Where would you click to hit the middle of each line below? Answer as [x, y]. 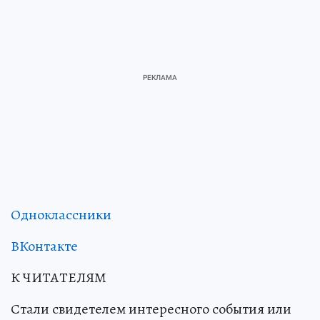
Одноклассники [61, 214]
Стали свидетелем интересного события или [151, 309]
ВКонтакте [44, 246]
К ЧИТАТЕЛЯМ [59, 277]
